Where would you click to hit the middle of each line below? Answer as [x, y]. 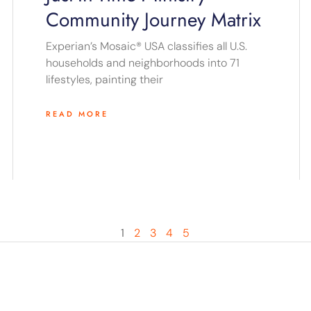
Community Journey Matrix [153, 20]
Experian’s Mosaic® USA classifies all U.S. [146, 47]
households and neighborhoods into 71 [142, 63]
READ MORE [77, 114]
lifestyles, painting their [104, 80]
